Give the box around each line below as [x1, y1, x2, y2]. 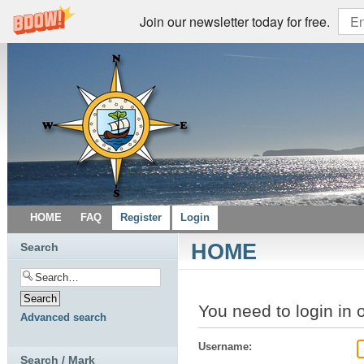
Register [120, 211, 162, 223]
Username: [198, 340, 252, 353]
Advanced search [20, 311, 106, 323]
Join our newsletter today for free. [140, 11, 330, 31]
